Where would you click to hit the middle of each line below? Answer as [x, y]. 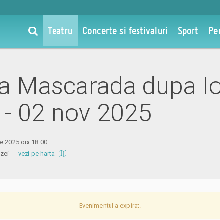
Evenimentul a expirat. [110, 205]
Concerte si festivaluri [125, 30]
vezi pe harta [37, 153]
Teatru [60, 30]
